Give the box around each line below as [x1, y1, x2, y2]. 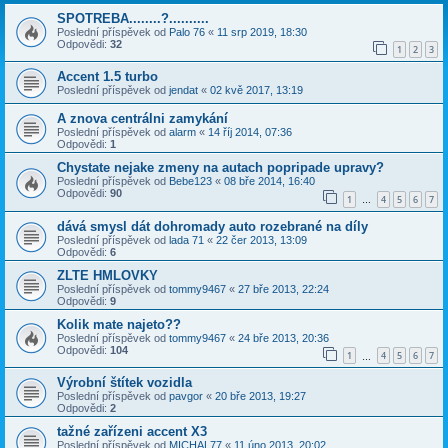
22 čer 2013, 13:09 [216, 233, 307, 246]
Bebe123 [169, 175, 212, 188]
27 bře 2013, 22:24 [238, 282, 329, 295]
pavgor [169, 390, 203, 403]
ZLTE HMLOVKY [57, 267, 158, 283]
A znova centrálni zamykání [57, 111, 228, 127]
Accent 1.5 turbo [57, 69, 158, 85]
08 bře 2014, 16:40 [224, 175, 315, 188]
